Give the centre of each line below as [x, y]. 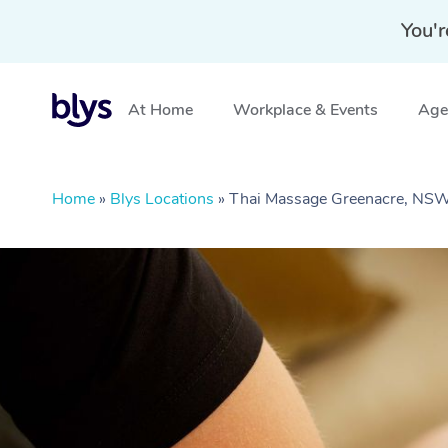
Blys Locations [162, 199]
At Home [160, 110]
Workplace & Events [305, 110]
